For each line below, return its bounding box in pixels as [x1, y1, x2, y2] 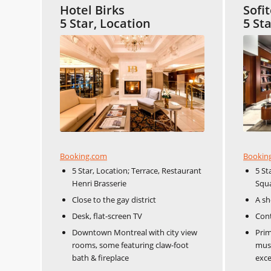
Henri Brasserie [72, 177, 126, 189]
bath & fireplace [72, 252, 129, 263]
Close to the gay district [72, 194, 156, 205]
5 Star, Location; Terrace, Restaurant [72, 165, 201, 176]
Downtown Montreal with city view [72, 226, 197, 238]
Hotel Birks [60, 2, 125, 19]
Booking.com [60, 150, 107, 162]
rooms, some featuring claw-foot [72, 239, 189, 250]
